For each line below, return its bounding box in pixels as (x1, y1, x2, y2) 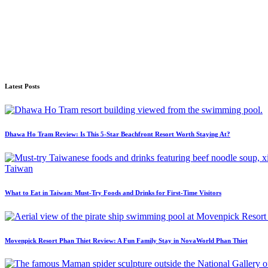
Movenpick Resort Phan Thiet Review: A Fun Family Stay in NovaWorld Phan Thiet (5, 236, 248, 244)
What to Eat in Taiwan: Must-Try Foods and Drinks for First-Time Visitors (5, 188, 221, 196)
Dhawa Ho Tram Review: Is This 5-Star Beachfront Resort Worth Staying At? (5, 130, 230, 138)
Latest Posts (5, 82, 39, 90)
